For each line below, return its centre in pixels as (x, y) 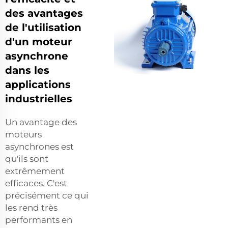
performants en (39, 220)
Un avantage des (41, 122)
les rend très (31, 207)
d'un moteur (39, 41)
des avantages (44, 13)
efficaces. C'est (36, 183)
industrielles (39, 98)
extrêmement (35, 171)
